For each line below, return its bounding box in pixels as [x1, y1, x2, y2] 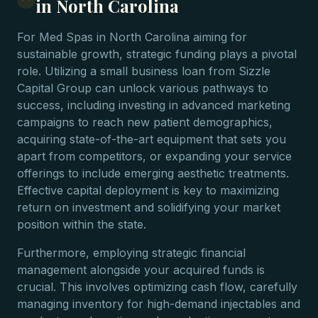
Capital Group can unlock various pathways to [17, 81, 268, 95]
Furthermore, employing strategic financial [17, 246, 246, 260]
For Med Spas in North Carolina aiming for [17, 30, 247, 44]
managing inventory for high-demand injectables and [17, 297, 300, 311]
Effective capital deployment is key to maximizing [17, 183, 279, 197]
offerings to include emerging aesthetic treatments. [17, 166, 289, 180]
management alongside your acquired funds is [17, 263, 265, 277]
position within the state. [17, 217, 146, 231]
